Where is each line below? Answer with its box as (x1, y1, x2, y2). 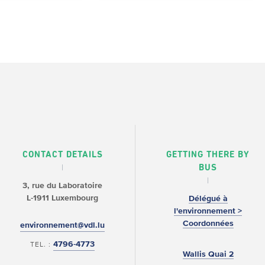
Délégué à (188, 193, 228, 203)
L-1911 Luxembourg (27, 193, 99, 202)
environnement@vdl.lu (20, 220, 105, 230)
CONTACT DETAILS (22, 150, 103, 159)
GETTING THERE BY (166, 150, 250, 159)
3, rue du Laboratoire (22, 180, 103, 190)
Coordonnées (182, 218, 234, 228)
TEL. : (30, 240, 54, 248)
